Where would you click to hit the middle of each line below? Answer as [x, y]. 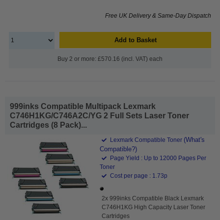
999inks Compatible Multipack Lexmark [83, 106]
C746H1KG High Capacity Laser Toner [154, 207]
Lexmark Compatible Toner [146, 140]
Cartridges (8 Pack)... [48, 125]
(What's [194, 139]
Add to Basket [135, 40]
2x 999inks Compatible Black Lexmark [153, 198]
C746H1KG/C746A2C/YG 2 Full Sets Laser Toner [99, 115]
